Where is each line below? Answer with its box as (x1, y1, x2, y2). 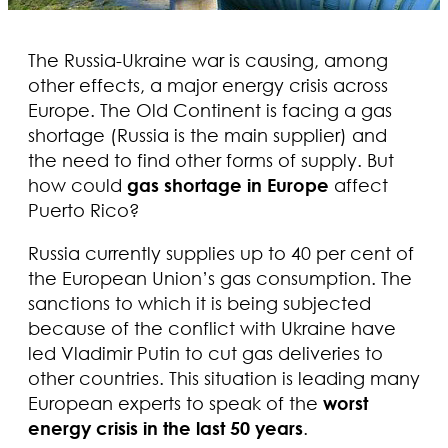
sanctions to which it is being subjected (28, 292, 371, 314)
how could (28, 174, 127, 196)
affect (329, 174, 388, 196)
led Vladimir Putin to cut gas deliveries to (28, 342, 383, 364)
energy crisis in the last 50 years (28, 417, 303, 439)
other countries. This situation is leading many (28, 367, 420, 389)
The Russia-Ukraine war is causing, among (28, 49, 388, 71)
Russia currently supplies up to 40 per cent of (28, 242, 414, 264)
